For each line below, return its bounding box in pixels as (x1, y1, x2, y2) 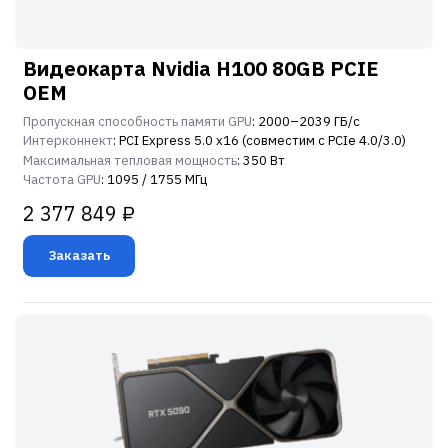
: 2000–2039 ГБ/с (252, 113, 360, 131)
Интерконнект (23, 132, 113, 150)
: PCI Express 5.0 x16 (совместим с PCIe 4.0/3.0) (113, 132, 406, 150)
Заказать (48, 246, 110, 264)
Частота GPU (23, 171, 101, 189)
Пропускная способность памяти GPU (23, 113, 252, 131)
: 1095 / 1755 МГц (101, 171, 207, 189)
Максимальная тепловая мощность (23, 151, 237, 169)
